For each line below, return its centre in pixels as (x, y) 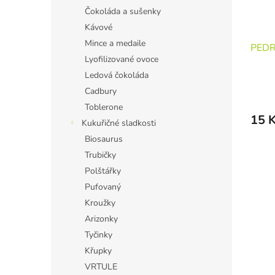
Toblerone (104, 107)
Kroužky (100, 203)
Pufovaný (103, 187)
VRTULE (101, 267)
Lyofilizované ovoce (122, 59)
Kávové (99, 27)
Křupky (98, 251)
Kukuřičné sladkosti (119, 123)
